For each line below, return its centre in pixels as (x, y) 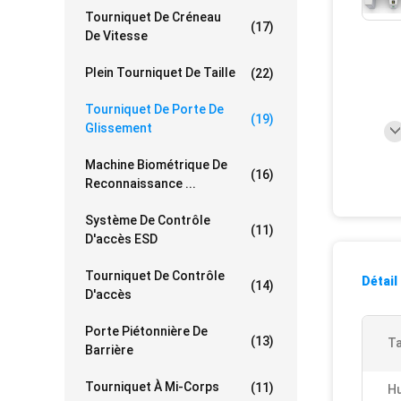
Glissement (119, 128)
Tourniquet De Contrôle (155, 276)
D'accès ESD (121, 239)
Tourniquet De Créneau (153, 17)
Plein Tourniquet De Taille (160, 73)
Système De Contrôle (148, 220)
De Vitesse (116, 36)
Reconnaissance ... (141, 183)
